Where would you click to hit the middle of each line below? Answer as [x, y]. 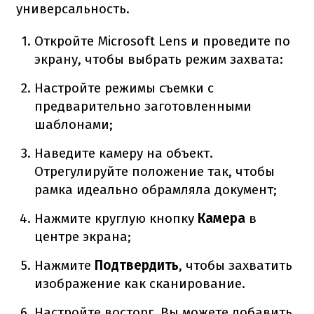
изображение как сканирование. [140, 283]
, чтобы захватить [236, 265]
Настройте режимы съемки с [124, 88]
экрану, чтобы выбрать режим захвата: [159, 59]
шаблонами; [74, 124]
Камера [220, 218]
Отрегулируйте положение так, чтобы [155, 171]
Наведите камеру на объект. [124, 153]
